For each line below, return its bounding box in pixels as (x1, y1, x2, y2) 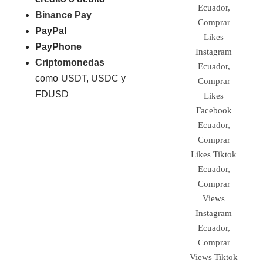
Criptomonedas (35, 57, 105, 68)
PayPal (35, 25, 67, 36)
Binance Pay (35, 9, 92, 20)
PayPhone (35, 41, 82, 52)
